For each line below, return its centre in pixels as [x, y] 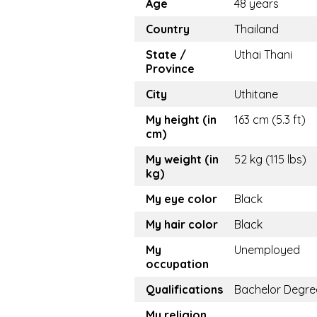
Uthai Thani [263, 54]
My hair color [182, 224]
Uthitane [256, 94]
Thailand [257, 29]
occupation [177, 264]
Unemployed [267, 250]
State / [166, 54]
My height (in [181, 120]
